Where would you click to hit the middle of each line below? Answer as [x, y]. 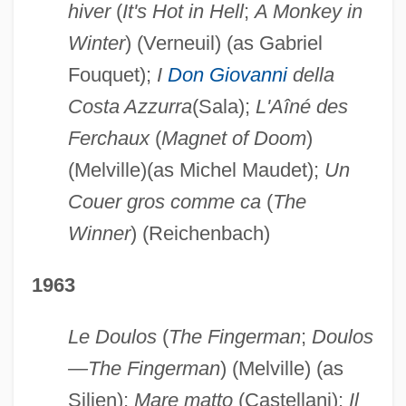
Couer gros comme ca [164, 201]
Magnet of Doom [233, 138]
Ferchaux [108, 138]
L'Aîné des [301, 106]
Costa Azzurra [130, 106]
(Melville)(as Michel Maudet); [196, 169]
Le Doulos [112, 336]
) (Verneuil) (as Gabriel [223, 43]
